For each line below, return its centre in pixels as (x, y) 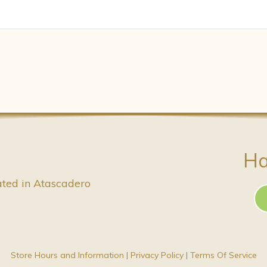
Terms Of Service (223, 255)
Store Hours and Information (67, 255)
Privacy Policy (157, 255)
